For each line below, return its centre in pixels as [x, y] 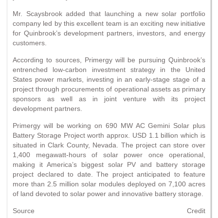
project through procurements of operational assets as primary [109, 89]
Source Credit [109, 210]
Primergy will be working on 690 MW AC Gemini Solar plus [109, 125]
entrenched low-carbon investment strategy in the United [109, 69]
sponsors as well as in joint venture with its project [109, 99]
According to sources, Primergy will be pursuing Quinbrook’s [109, 60]
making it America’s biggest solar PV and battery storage [109, 164]
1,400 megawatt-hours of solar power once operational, [109, 154]
